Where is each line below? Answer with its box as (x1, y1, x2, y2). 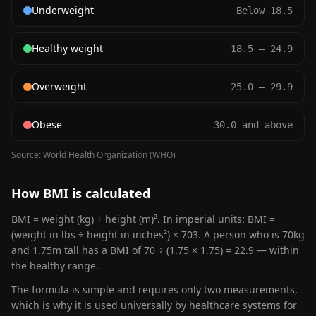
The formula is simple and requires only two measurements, (11, 283, 298, 296)
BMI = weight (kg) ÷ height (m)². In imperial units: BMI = (11, 212, 275, 226)
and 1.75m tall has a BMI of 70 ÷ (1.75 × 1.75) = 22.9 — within (11, 243, 299, 257)
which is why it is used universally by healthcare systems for (11, 298, 297, 312)
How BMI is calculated (11, 185, 150, 202)
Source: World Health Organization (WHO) (11, 149, 176, 161)
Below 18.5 (236, 5, 293, 16)
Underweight (32, 4, 94, 17)
